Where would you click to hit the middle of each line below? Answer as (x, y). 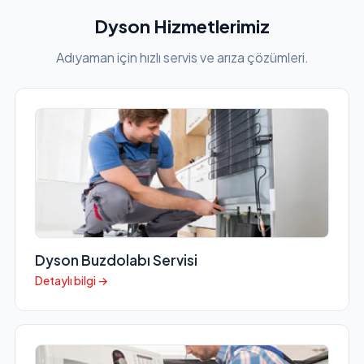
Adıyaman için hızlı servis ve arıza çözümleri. (182, 58)
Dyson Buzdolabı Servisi (116, 260)
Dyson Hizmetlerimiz (182, 26)
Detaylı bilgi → (71, 281)
